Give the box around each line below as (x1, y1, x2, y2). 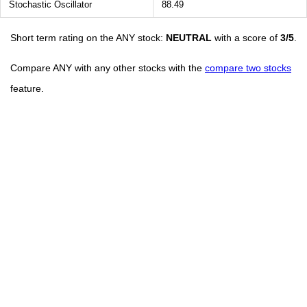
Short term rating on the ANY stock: (10, 32, 166, 43)
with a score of (212, 32, 280, 43)
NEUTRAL (166, 32, 212, 43)
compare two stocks (205, 62, 291, 73)
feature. (10, 82, 44, 94)
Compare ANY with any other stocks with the (10, 62, 205, 73)
